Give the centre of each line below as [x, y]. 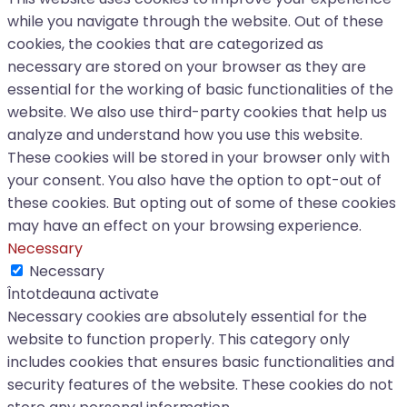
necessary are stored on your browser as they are [187, 66]
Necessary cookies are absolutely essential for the [187, 316]
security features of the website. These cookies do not [200, 384]
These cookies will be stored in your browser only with [199, 157]
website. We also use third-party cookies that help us [197, 112]
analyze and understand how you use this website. [185, 134]
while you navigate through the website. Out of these [195, 21]
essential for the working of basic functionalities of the [200, 89]
